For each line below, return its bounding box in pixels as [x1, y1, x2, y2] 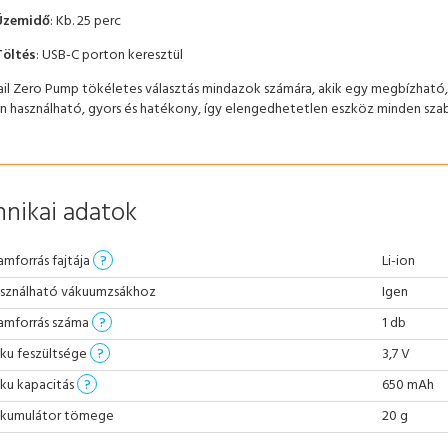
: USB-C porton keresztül [36, 44, 183, 68]
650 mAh [381, 374, 434, 398]
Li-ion [381, 250, 415, 274]
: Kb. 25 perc [50, 10, 121, 34]
